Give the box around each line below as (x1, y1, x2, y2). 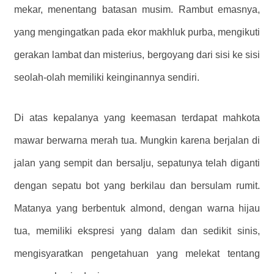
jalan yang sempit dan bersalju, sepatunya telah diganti (14, 157, 260, 168)
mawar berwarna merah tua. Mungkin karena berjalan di (14, 135, 260, 146)
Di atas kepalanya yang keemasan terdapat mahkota (14, 112, 260, 123)
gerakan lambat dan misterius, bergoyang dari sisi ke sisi (14, 49, 260, 60)
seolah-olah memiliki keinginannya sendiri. (14, 72, 199, 83)
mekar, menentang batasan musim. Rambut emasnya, (14, 4, 260, 15)
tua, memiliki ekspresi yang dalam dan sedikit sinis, (14, 225, 260, 236)
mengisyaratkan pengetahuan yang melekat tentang (14, 248, 260, 259)
